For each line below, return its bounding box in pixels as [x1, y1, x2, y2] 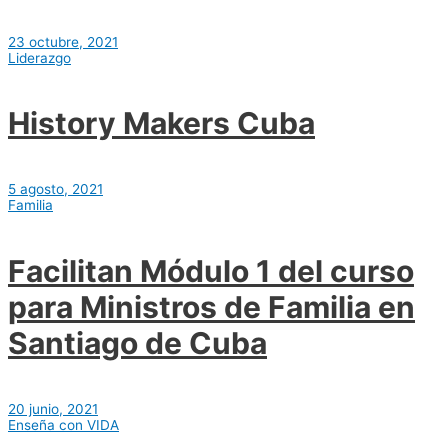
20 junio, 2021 [8, 401, 98, 418]
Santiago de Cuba [8, 325, 267, 362]
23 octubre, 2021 [8, 33, 118, 50]
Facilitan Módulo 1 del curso [8, 253, 414, 290]
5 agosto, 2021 [8, 181, 103, 198]
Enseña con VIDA [8, 417, 119, 434]
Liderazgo [8, 49, 71, 66]
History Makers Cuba [8, 105, 315, 142]
